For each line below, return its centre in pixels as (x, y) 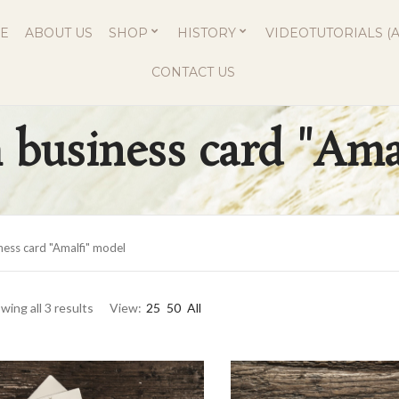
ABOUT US (59, 33)
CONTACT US (193, 72)
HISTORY (207, 33)
